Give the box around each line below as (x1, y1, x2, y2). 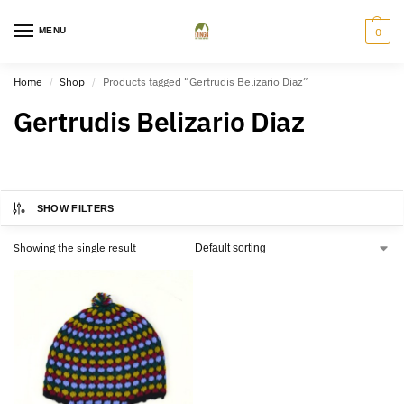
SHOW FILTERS (36, 203, 115, 214)
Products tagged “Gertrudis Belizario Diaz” (102, 75, 308, 88)
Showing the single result (14, 241, 136, 254)
